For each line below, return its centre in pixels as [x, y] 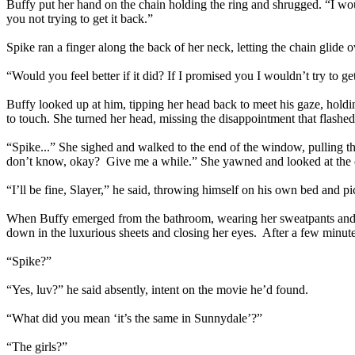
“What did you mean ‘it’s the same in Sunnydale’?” [134, 318]
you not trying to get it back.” [80, 19]
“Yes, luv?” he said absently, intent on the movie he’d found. [157, 290]
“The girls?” [37, 347]
